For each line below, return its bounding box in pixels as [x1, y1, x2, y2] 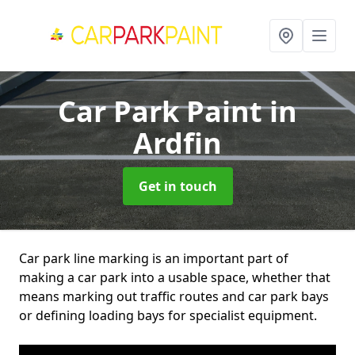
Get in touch [138, 177, 217, 195]
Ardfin [133, 124, 222, 162]
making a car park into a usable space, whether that [19, 269, 330, 286]
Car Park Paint [58, 92, 269, 131]
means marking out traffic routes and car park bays [19, 288, 329, 305]
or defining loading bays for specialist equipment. [19, 307, 317, 324]
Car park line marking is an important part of [19, 250, 288, 267]
